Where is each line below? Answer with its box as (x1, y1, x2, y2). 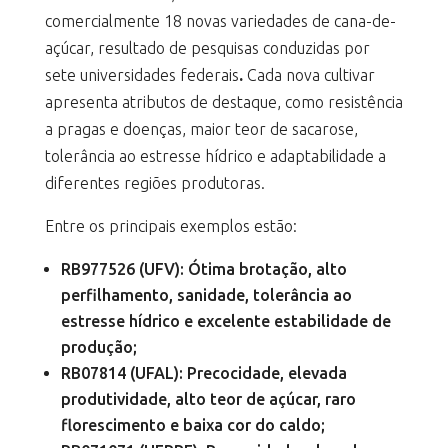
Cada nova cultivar (242, 66, 375, 84)
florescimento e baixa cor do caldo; (60, 416, 325, 434)
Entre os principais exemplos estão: (44, 217, 297, 235)
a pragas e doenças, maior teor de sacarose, (44, 120, 358, 138)
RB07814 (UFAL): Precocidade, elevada (60, 364, 347, 382)
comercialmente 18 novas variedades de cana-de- (44, 12, 396, 30)
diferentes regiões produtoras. (44, 174, 265, 192)
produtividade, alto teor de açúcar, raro (60, 390, 356, 408)
